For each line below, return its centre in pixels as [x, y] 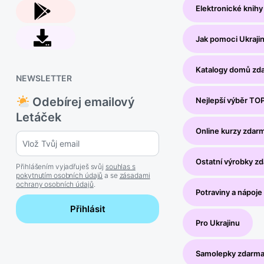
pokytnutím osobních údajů [60, 176]
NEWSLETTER [44, 78]
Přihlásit [88, 209]
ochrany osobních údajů [55, 184]
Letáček [39, 118]
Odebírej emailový [82, 102]
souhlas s [120, 167]
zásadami [135, 176]
